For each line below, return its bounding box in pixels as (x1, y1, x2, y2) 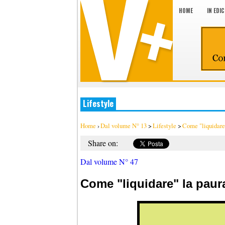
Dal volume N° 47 (80, 156, 138, 167)
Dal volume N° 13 (100, 121, 147, 130)
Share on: (88, 138, 118, 148)
